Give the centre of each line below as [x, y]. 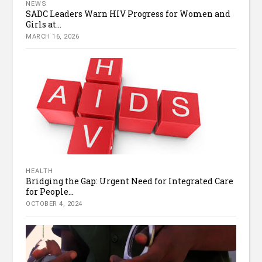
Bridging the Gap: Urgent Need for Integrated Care [130, 181]
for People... [50, 191]
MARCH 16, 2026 [53, 36]
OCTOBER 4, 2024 [54, 204]
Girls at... [44, 24]
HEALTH [40, 171]
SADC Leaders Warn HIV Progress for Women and [128, 13]
